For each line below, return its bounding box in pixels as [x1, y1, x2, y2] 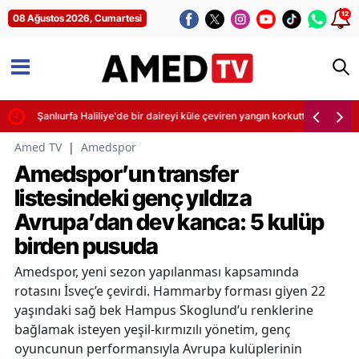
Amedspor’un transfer [14, 159, 239, 188]
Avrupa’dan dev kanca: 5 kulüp [14, 208, 325, 236]
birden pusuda [14, 232, 159, 260]
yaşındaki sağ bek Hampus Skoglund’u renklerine [14, 301, 313, 319]
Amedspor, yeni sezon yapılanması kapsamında [14, 262, 299, 280]
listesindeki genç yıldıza [14, 184, 252, 212]
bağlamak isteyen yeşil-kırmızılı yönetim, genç [14, 320, 291, 338]
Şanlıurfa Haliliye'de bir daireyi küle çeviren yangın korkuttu [33, 109, 306, 122]
